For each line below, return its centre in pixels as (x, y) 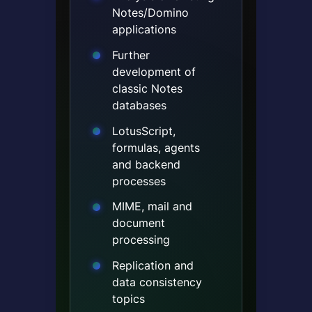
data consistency (157, 282)
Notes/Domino (150, 13)
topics (128, 298)
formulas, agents (156, 147)
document (138, 223)
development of (154, 71)
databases (139, 105)
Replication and (153, 265)
